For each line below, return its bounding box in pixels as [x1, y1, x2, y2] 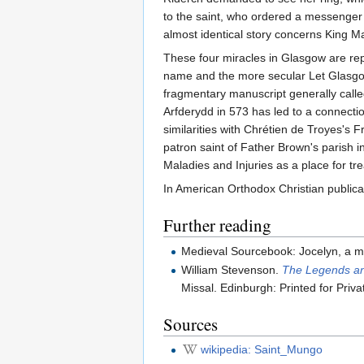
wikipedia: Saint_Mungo [201, 343, 323, 357]
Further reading [163, 214, 271, 237]
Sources [163, 313, 218, 336]
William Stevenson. [181, 263, 283, 277]
